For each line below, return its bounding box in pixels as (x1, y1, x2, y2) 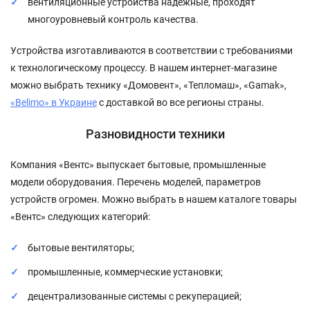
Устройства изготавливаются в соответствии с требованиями (10, 44, 293, 56)
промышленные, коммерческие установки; (28, 266, 223, 277)
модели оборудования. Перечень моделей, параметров (10, 176, 261, 188)
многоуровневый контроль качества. (28, 13, 199, 25)
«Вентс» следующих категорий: (10, 210, 150, 222)
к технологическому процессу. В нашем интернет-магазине (10, 62, 277, 73)
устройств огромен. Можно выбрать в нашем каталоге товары (10, 193, 297, 205)
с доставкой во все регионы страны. (97, 96, 264, 108)
